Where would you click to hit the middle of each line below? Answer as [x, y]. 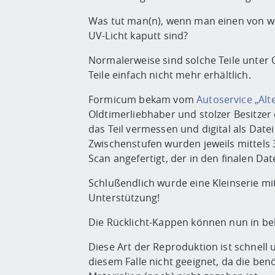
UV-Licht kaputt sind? [138, 36]
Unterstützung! [124, 198]
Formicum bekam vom [141, 100]
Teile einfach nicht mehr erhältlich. [170, 75]
